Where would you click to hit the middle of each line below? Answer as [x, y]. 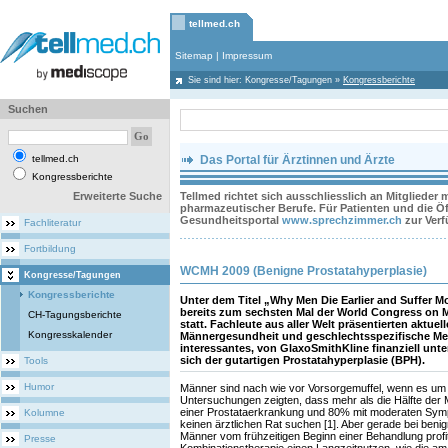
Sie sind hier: [216, 80]
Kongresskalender [70, 334]
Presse [40, 438]
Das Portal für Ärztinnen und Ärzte [296, 160]
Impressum [247, 55]
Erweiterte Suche [117, 196]
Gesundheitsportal [231, 220]
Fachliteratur [52, 222]
